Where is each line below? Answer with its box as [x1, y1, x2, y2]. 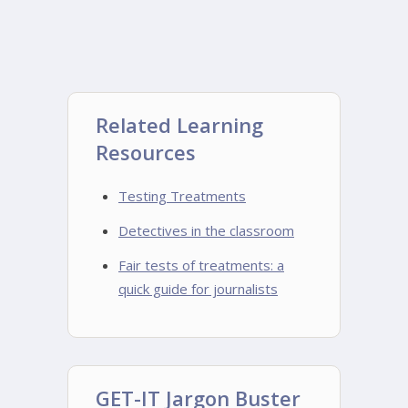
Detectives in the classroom [118, 221, 294, 240]
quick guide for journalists [118, 280, 278, 298]
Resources [96, 138, 196, 166]
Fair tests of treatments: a [118, 256, 284, 274]
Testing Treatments [118, 187, 246, 205]
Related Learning [96, 111, 263, 138]
